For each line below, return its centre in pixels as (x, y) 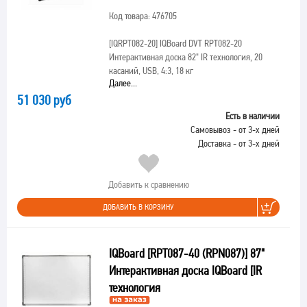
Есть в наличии (253, 116)
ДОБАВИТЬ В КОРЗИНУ (138, 207)
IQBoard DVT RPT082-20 (199, 43)
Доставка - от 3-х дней (239, 143)
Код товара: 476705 (143, 16)
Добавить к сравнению (148, 184)
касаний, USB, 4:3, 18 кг (151, 71)
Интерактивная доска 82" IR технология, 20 (185, 57)
